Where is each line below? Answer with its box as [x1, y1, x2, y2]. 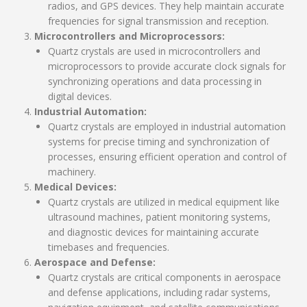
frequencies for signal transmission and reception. [48, 14, 269, 27]
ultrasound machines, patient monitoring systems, [48, 210, 271, 223]
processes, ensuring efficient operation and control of [48, 150, 286, 163]
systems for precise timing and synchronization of [48, 135, 269, 148]
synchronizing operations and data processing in [48, 75, 262, 88]
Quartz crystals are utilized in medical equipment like [48, 195, 280, 208]
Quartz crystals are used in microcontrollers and [48, 45, 260, 58]
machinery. [48, 165, 96, 178]
